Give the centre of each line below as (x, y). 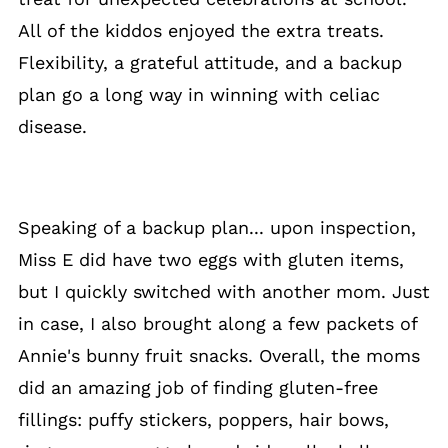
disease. (52, 126)
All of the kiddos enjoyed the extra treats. (200, 30)
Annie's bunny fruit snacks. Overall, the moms (218, 355)
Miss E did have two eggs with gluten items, (210, 259)
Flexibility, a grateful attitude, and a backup (209, 62)
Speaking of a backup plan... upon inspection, (216, 227)
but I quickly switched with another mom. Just (223, 291)
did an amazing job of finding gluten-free (197, 387)
